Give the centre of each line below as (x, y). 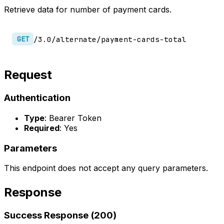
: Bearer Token (73, 118)
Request (28, 75)
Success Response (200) (60, 215)
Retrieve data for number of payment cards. (88, 10)
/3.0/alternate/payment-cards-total (110, 39)
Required (42, 128)
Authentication (37, 98)
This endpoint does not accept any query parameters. (106, 168)
